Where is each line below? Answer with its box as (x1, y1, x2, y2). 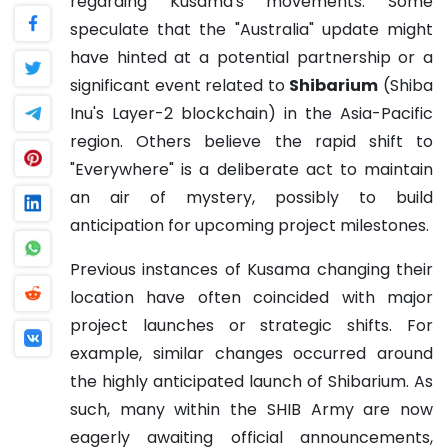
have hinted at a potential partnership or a (70, 45, 433, 69)
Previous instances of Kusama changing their (70, 257, 433, 281)
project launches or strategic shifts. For (70, 313, 433, 337)
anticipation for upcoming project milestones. (70, 213, 429, 237)
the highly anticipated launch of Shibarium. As (70, 369, 433, 393)
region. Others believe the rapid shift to (70, 129, 433, 153)
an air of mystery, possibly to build (70, 185, 433, 209)
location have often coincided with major (70, 285, 433, 309)
